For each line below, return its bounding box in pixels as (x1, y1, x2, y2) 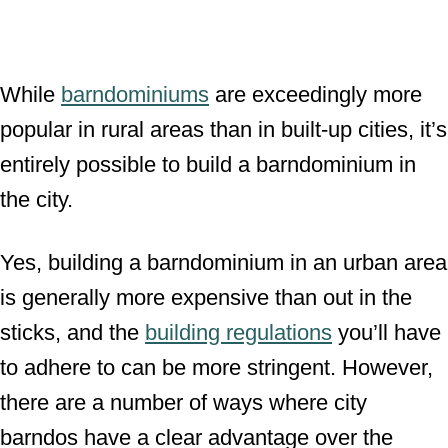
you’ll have (332, 320, 441, 345)
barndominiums (61, 82, 209, 107)
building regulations (145, 320, 332, 345)
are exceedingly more (209, 82, 422, 107)
